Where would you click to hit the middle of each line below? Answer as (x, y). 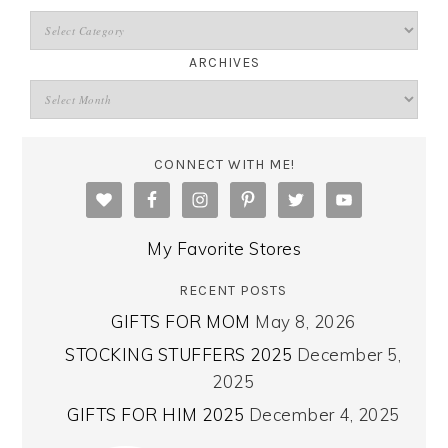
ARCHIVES (224, 63)
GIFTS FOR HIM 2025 (156, 415)
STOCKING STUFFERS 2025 (179, 355)
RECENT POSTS (233, 291)
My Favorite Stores (224, 249)
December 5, (349, 355)
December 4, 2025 (324, 415)
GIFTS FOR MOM (181, 322)
